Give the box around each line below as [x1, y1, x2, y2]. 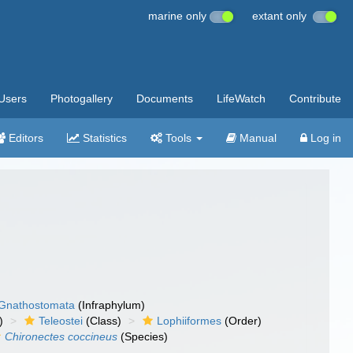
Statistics [80, 132, 127, 144]
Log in [307, 132, 341, 144]
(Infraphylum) [75, 299, 146, 311]
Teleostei [39, 314, 84, 327]
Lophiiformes [157, 314, 222, 327]
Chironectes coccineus [5, 330, 118, 343]
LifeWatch [217, 92, 266, 105]
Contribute [289, 92, 341, 105]
